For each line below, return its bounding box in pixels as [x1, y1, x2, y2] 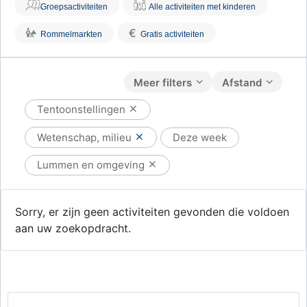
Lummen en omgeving [37, 158, 147, 171]
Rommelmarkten [40, 29, 102, 39]
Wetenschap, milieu [37, 131, 134, 144]
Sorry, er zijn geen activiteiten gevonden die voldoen [15, 205, 289, 219]
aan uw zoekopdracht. [15, 221, 131, 235]
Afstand [222, 76, 262, 89]
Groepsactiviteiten [40, 2, 108, 12]
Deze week [173, 131, 227, 144]
